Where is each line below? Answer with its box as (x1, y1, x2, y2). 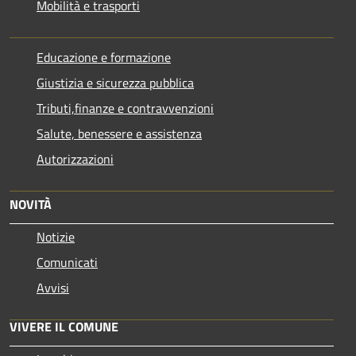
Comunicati (37, 252, 98, 272)
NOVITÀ (10, 194, 52, 214)
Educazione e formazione (37, 47, 171, 67)
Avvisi (37, 277, 69, 297)
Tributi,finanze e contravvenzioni (37, 98, 214, 118)
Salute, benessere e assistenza (37, 123, 202, 143)
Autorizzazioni (37, 149, 114, 168)
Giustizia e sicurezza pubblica (37, 72, 194, 92)
